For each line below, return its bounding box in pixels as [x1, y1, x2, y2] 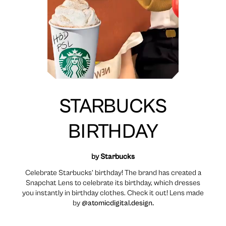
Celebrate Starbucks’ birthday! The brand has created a [25, 168, 201, 178]
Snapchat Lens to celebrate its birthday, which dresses [26, 179, 200, 188]
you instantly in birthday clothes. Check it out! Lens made [22, 189, 204, 198]
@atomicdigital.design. [81, 199, 154, 208]
